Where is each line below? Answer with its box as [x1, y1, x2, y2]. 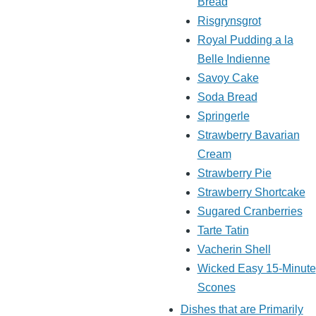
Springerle [197, 110, 250, 123]
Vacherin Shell [197, 243, 271, 256]
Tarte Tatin [197, 224, 249, 237]
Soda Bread [197, 91, 257, 104]
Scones [197, 281, 236, 294]
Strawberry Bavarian [197, 129, 300, 142]
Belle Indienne [197, 53, 270, 66]
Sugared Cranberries [197, 205, 303, 218]
